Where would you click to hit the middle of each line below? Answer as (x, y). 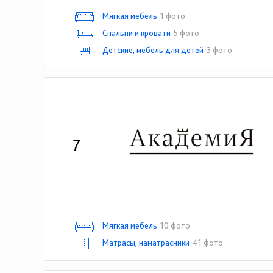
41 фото (208, 243)
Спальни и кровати (136, 33)
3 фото (219, 50)
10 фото (175, 225)
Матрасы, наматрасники (146, 243)
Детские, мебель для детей (153, 50)
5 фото (186, 33)
